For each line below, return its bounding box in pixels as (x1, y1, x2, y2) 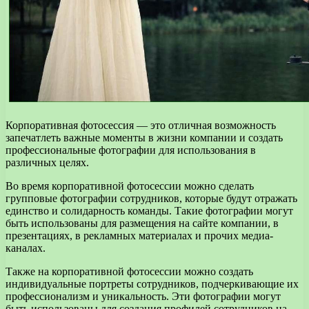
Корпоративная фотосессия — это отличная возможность (6, 119, 276, 131)
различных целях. (6, 156, 89, 168)
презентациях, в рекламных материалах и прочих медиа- (6, 229, 273, 241)
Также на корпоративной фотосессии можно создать (6, 265, 253, 277)
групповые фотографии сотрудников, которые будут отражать (6, 192, 297, 204)
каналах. (6, 241, 46, 254)
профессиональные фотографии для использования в (6, 143, 256, 156)
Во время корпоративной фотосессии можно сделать (6, 179, 254, 192)
